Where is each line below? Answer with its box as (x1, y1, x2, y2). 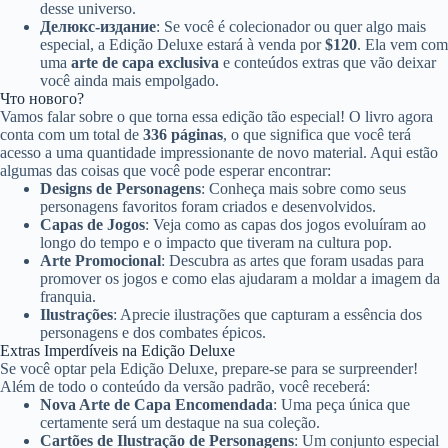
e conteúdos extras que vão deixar (219, 54, 436, 72)
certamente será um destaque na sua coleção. (40, 414, 320, 432)
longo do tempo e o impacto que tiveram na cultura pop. (40, 234, 392, 252)
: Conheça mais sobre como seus (201, 180, 406, 198)
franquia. (40, 288, 96, 306)
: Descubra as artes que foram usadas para (161, 252, 424, 270)
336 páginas (143, 126, 223, 144)
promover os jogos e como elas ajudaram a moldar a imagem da (40, 270, 440, 288)
